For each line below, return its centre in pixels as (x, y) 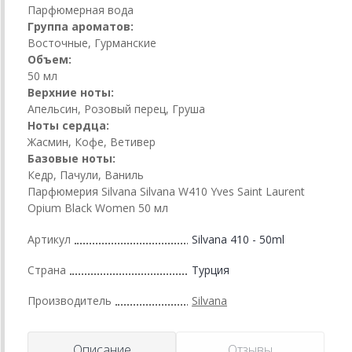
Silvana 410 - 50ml (238, 240)
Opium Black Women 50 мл (98, 208)
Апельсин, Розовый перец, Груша (116, 109)
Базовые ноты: (71, 159)
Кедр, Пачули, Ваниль (86, 175)
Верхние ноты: (71, 93)
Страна (47, 270)
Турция (211, 270)
